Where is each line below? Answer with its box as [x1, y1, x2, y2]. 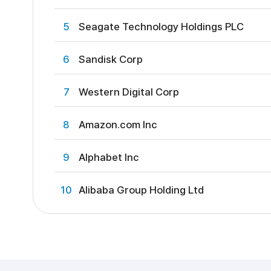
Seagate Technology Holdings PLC [78, 21, 244, 33]
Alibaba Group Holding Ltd [78, 184, 204, 196]
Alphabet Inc [78, 151, 139, 163]
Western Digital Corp [78, 86, 179, 98]
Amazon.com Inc [78, 119, 157, 131]
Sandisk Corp [78, 53, 143, 65]
